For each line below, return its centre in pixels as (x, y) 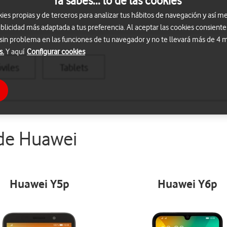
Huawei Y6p (188, 184)
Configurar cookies (56, 52)
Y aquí (15, 52)
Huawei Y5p (39, 184)
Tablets (74, 67)
